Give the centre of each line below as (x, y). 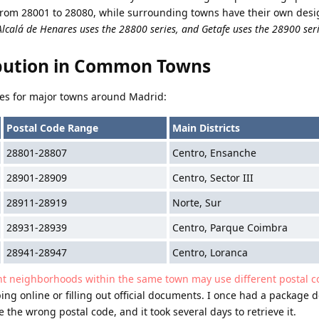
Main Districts (206, 127)
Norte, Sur (197, 202)
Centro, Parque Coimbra (230, 227)
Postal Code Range (52, 127)
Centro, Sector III (213, 177)
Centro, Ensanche (214, 152)
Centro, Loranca (210, 252)
